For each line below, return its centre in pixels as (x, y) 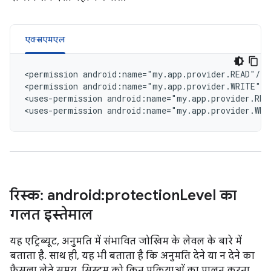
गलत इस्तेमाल (51, 215)
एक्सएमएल (45, 39)
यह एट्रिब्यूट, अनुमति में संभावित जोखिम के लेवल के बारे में (126, 241)
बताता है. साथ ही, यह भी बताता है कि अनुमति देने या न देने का (132, 256)
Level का (208, 195)
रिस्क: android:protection (95, 195)
